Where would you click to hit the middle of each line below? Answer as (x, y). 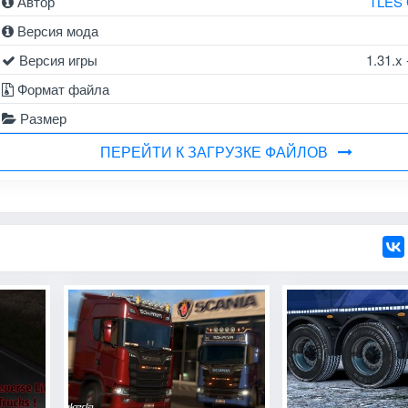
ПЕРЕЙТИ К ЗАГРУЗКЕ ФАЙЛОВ (214, 151)
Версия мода (56, 30)
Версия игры (56, 59)
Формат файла (61, 88)
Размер (41, 117)
